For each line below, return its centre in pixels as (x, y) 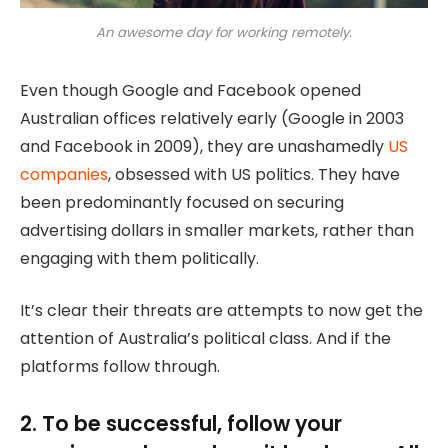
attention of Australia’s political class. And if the (205, 339)
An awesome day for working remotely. (224, 32)
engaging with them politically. (139, 258)
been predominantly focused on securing (182, 202)
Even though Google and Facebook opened (190, 90)
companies (64, 174)
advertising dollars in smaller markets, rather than (217, 230)
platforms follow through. (120, 367)
